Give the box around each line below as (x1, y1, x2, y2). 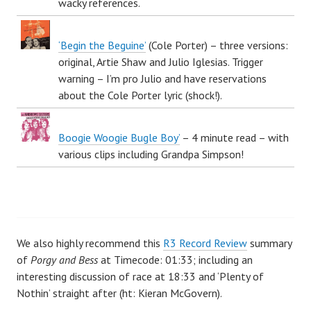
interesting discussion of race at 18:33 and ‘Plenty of (17, 269, 264, 283)
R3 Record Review (163, 235, 247, 250)
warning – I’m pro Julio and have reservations (58, 71, 267, 85)
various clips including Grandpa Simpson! (58, 146, 244, 161)
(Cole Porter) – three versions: (146, 37, 288, 52)
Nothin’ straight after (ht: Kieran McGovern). (17, 285, 222, 300)
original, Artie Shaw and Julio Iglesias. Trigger (58, 54, 263, 69)
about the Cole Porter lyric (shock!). (58, 87, 222, 102)
